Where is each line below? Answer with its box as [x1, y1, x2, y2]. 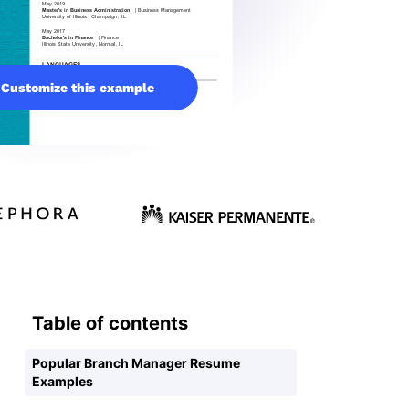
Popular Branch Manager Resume [32, 354, 240, 371]
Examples [32, 372, 93, 389]
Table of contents [32, 311, 188, 334]
